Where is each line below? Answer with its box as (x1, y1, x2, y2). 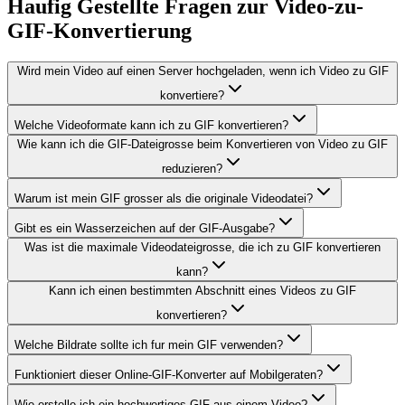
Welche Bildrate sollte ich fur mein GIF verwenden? (14, 337, 283, 352)
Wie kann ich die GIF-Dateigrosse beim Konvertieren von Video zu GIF (17, 137, 388, 151)
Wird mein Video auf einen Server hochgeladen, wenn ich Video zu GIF (16, 63, 389, 78)
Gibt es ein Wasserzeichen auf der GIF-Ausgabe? (14, 221, 275, 235)
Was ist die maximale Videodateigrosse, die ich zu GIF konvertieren (24, 240, 381, 254)
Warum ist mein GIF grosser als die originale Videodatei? (14, 191, 313, 205)
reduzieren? (161, 161, 222, 175)
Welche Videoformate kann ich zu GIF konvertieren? (14, 118, 288, 132)
